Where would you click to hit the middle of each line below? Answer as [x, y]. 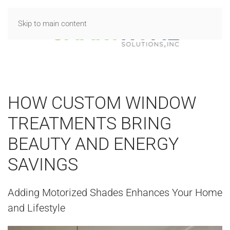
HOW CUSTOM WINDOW [102, 103]
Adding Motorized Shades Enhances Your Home [115, 193]
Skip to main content [52, 24]
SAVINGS [43, 164]
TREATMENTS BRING [90, 123]
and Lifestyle [36, 208]
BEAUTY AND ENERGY [93, 144]
